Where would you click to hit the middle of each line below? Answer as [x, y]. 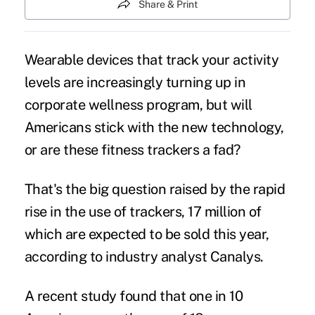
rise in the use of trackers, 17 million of [143, 211]
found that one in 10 [180, 296]
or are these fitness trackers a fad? [132, 149]
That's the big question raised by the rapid [155, 189]
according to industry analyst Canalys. [144, 256]
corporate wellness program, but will [138, 104]
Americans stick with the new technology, [154, 127]
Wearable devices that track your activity [152, 59]
